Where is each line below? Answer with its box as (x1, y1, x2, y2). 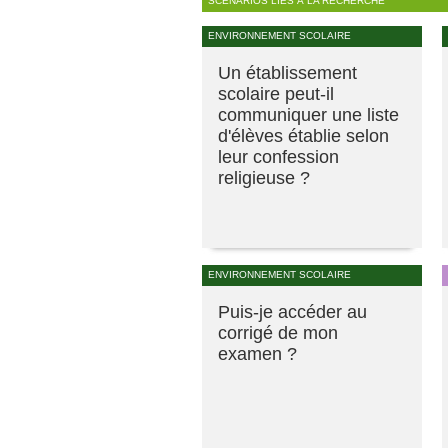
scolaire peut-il (218, 83, 334, 104)
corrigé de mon (218, 322, 338, 343)
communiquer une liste (218, 104, 399, 125)
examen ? (218, 343, 297, 364)
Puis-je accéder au (218, 301, 367, 322)
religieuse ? (218, 167, 310, 188)
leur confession (218, 146, 339, 167)
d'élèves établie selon (218, 125, 389, 146)
